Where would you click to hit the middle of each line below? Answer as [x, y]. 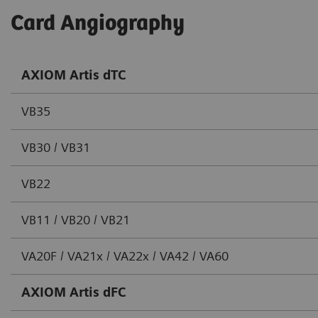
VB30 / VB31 [56, 147]
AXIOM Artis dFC [73, 292]
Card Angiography [100, 23]
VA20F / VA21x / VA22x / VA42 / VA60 [125, 256]
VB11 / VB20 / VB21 [76, 219]
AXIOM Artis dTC [73, 75]
